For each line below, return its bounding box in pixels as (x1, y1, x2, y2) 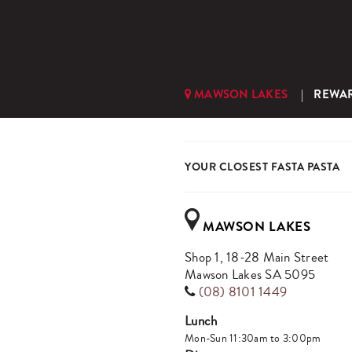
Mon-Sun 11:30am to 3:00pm (185, 330, 321, 346)
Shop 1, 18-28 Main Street (185, 247, 329, 267)
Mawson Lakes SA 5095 (185, 265, 315, 284)
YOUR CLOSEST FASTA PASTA (185, 159, 339, 174)
